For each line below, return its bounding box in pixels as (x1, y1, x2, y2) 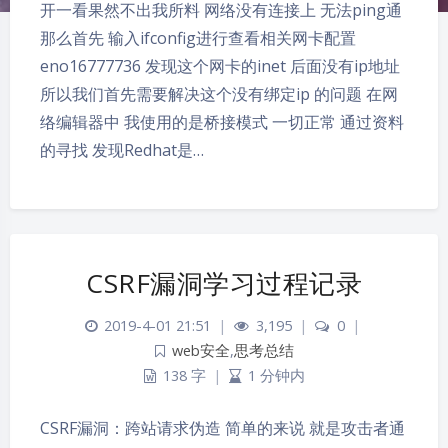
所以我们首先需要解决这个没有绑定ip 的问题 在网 (40, 83, 398, 106)
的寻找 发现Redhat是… (40, 139, 204, 162)
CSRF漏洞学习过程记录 (86, 265, 362, 302)
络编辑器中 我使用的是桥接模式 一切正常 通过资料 (40, 111, 404, 134)
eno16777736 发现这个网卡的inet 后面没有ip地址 (40, 55, 400, 78)
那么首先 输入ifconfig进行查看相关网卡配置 (40, 27, 356, 50)
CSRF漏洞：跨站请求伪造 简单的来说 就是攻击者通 (40, 417, 405, 440)
